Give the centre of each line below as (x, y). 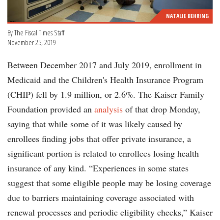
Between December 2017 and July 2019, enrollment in (10, 65)
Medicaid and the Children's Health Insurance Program (105, 80)
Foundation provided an (51, 109)
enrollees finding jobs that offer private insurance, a (99, 139)
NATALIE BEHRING (187, 16)
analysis (109, 109)
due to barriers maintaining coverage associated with (101, 198)
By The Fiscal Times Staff (37, 33)
